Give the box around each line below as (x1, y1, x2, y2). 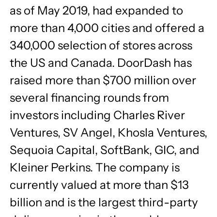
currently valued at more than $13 (10, 177, 189, 192)
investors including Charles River (10, 108, 185, 123)
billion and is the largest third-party (10, 195, 198, 210)
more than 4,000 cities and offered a (10, 20, 204, 35)
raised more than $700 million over (10, 73, 196, 88)
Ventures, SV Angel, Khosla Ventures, (10, 125, 207, 140)
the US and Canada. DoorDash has (10, 55, 192, 70)
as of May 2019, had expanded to (10, 3, 183, 18)
